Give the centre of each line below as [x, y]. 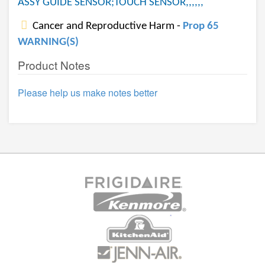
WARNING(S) [48, 42]
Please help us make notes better [88, 93]
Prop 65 [201, 26]
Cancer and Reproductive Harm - [106, 26]
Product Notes [54, 65]
